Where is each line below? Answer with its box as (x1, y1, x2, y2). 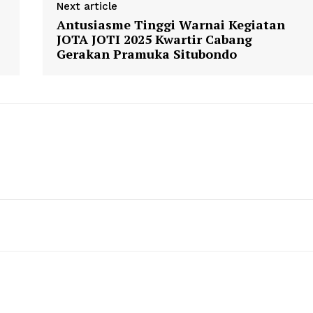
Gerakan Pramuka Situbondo (56, 45, 237, 63)
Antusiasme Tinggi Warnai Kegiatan (56, 16, 285, 34)
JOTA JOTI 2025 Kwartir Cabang (56, 31, 252, 48)
